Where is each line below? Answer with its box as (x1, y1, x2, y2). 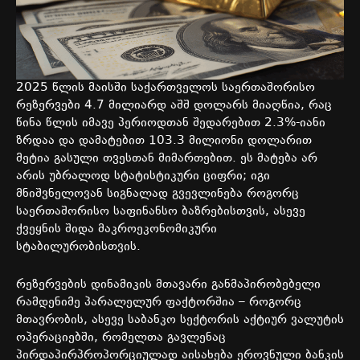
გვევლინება (172, 185, 243, 204)
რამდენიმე (16, 293, 80, 313)
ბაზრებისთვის (182, 202, 265, 222)
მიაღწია (252, 96, 301, 116)
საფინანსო (113, 202, 178, 222)
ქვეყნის (16, 220, 61, 239)
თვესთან (103, 149, 154, 169)
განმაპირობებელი (211, 276, 321, 295)
